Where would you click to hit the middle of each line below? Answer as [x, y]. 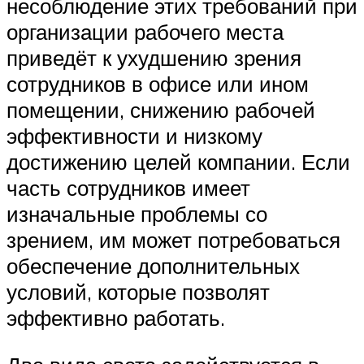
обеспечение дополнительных [153, 266]
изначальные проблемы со [137, 214]
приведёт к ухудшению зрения [154, 58]
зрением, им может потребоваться [173, 240]
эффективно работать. [116, 318]
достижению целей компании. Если [178, 162]
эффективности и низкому [134, 136]
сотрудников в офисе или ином [158, 84]
